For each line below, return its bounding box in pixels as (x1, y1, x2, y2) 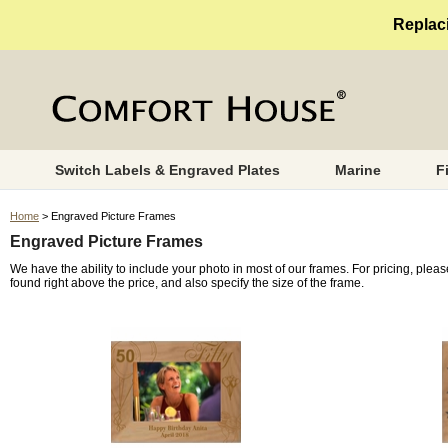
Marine (334, 162, 381, 178)
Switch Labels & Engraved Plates (54, 162, 280, 178)
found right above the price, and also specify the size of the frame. (10, 275, 364, 290)
